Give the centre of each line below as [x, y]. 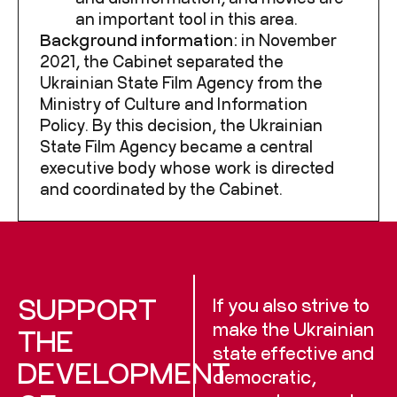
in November [289, 40]
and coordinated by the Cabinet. [161, 189]
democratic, [265, 376]
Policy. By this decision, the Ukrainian [181, 125]
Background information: [140, 40]
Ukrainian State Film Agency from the [181, 82]
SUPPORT [87, 308]
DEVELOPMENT [124, 372]
